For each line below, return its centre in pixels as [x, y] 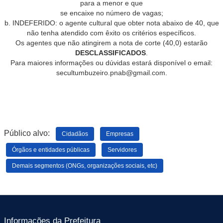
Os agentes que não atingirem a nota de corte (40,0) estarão [111, 43]
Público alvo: [30, 133]
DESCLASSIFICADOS [111, 53]
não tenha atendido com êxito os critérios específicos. [111, 33]
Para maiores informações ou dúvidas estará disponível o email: [111, 63]
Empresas [120, 134]
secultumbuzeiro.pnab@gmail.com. [111, 73]
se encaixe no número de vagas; [111, 13]
